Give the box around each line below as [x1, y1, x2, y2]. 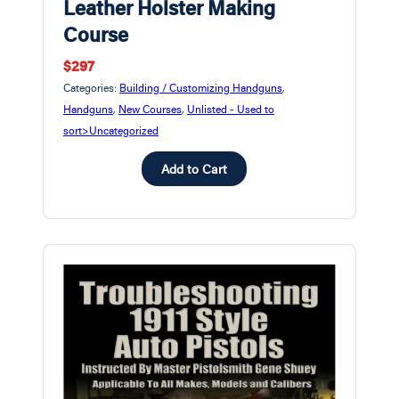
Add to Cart [161, 160, 227, 178]
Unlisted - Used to [187, 102, 274, 117]
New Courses [118, 102, 182, 117]
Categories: [63, 80, 119, 95]
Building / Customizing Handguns [119, 80, 282, 95]
